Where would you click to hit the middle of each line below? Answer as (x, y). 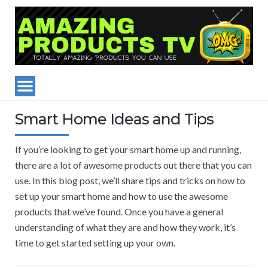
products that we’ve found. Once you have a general (119, 212)
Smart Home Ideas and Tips (114, 119)
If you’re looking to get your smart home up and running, (128, 150)
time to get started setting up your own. (95, 243)
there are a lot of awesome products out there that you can (133, 165)
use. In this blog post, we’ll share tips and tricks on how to (130, 181)
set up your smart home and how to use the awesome (121, 196)
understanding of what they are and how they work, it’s (125, 227)
